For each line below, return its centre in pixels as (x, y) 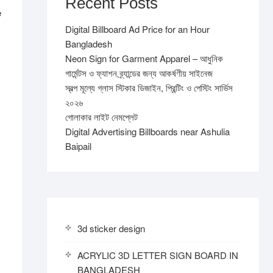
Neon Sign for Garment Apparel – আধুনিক (144, 58)
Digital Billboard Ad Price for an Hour (137, 29)
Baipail (78, 146)
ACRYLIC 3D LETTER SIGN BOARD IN (158, 255)
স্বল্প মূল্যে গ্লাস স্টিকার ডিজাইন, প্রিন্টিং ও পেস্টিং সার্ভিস (149, 87)
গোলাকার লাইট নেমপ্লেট (101, 117)
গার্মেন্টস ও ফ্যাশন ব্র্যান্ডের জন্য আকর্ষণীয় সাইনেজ (139, 73)
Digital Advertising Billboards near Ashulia (147, 131)
